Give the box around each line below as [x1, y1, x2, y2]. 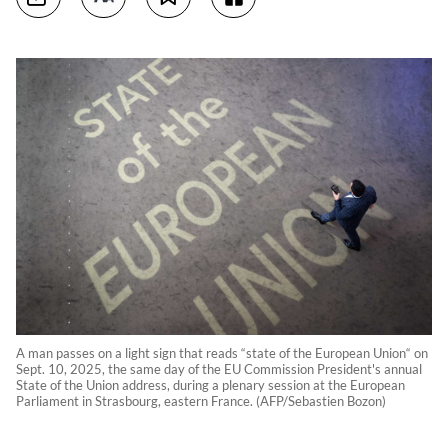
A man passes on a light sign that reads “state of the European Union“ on [16, 345, 428, 362]
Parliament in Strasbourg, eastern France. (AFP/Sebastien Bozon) [16, 393, 386, 410]
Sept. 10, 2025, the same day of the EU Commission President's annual [16, 361, 422, 378]
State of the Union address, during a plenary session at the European [16, 377, 405, 394]
